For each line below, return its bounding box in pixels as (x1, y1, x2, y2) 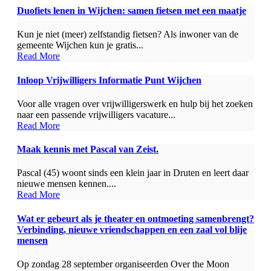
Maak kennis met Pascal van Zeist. (17, 144, 158, 155)
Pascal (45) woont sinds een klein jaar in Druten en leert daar (17, 168, 249, 178)
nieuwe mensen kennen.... (17, 178, 116, 189)
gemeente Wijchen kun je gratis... (17, 40, 143, 51)
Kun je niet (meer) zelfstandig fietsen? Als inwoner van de (17, 29, 238, 40)
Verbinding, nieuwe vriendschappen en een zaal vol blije (17, 224, 247, 235)
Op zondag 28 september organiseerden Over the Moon (17, 258, 229, 269)
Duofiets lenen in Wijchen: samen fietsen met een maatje (17, 5, 246, 16)
